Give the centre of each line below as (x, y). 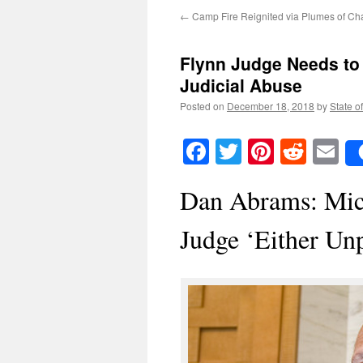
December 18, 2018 (271, 106)
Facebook (259, 152)
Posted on (202, 106)
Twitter (279, 152)
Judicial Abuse (241, 85)
